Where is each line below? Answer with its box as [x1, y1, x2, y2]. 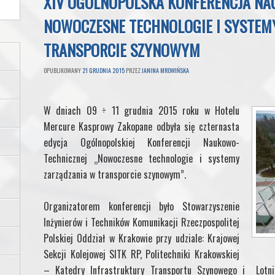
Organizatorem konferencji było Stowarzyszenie [44, 198, 239, 214]
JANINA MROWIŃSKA [142, 65, 189, 75]
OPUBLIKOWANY [44, 65, 82, 75]
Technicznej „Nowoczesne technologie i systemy [44, 150, 239, 166]
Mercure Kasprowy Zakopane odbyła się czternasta [44, 118, 239, 134]
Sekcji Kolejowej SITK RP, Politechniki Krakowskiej [44, 246, 239, 261]
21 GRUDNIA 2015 [82, 65, 125, 75]
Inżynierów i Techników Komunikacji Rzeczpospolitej [44, 214, 239, 230]
